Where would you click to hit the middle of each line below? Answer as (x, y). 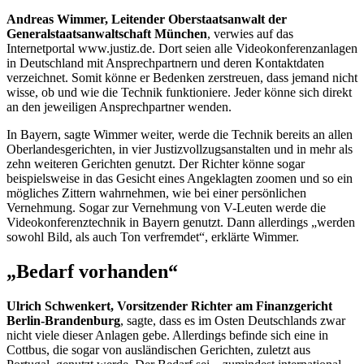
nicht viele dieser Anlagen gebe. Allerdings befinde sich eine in (167, 336)
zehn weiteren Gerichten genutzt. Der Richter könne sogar (156, 164)
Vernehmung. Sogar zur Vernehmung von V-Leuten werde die (166, 208)
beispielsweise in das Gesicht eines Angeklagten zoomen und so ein (180, 179)
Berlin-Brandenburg (63, 321)
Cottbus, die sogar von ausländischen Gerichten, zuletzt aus (158, 350)
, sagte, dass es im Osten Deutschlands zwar (233, 321)
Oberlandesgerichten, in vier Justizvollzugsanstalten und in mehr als (180, 149)
